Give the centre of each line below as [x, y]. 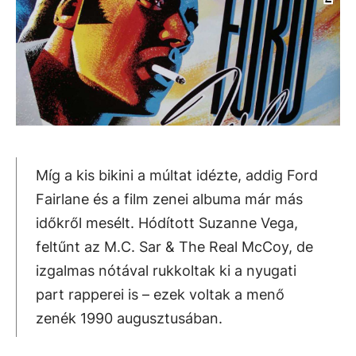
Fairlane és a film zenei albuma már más [169, 199]
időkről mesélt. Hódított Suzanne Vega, [167, 222]
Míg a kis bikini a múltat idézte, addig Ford [177, 175]
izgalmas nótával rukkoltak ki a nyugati [166, 270]
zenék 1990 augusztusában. [129, 318]
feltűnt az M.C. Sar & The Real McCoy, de [174, 246]
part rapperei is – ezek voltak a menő [160, 294]
